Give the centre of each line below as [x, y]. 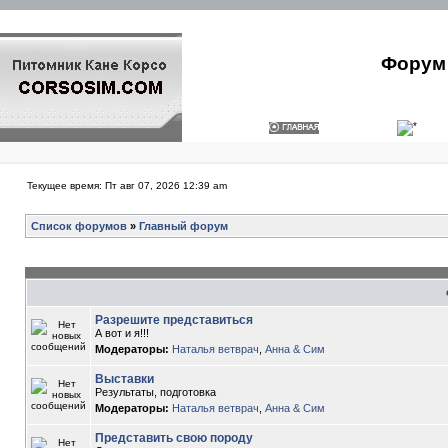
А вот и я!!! [122, 333]
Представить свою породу [174, 438]
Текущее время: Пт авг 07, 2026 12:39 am [127, 185]
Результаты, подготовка [155, 392]
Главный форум [183, 226]
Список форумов [79, 226]
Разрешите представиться [174, 320]
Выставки [124, 379]
